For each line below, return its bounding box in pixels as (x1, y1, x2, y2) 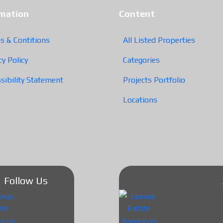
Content (119, 8, 155, 19)
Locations (123, 95, 157, 105)
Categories (123, 55, 160, 65)
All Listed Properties (123, 35, 195, 45)
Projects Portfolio (123, 75, 185, 85)
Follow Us (3, 174, 48, 186)
